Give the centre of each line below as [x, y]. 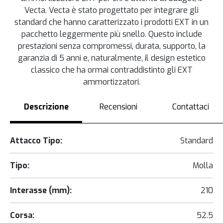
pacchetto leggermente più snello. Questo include [111, 34]
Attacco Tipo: [36, 140]
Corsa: [22, 215]
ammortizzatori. [111, 82]
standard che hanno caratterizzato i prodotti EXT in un [111, 22]
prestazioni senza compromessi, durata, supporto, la [111, 46]
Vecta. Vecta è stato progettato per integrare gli [111, 10]
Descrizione [46, 107]
